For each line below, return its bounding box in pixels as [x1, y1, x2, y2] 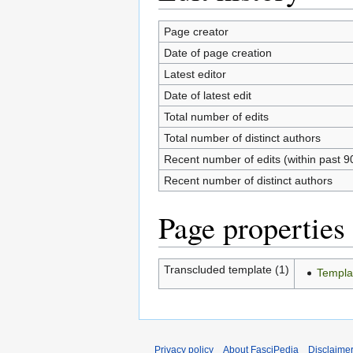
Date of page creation [163, 46, 272, 59]
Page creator [163, 24, 229, 38]
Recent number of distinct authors [163, 173, 333, 187]
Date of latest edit [163, 88, 251, 102]
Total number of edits [163, 110, 269, 123]
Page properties [158, 206, 345, 247]
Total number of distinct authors [163, 131, 321, 144]
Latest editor [163, 67, 226, 80]
